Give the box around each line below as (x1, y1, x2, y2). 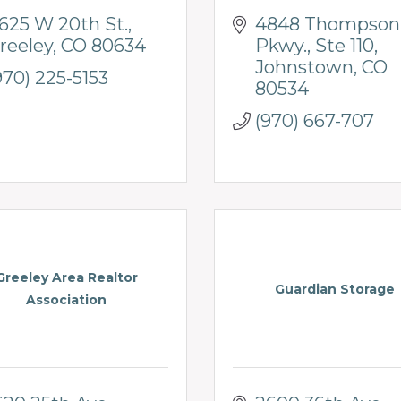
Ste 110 (315, 34, 374, 56)
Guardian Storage (275, 280, 395, 297)
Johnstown (255, 55, 354, 78)
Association (26, 292, 107, 309)
